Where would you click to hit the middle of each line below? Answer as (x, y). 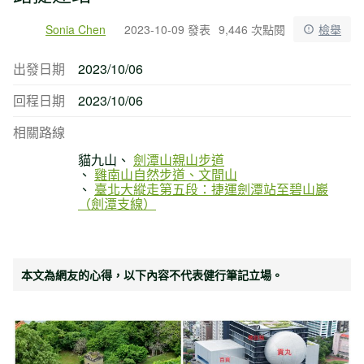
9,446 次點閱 (252, 29)
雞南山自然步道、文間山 (166, 174)
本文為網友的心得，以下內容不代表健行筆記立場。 (152, 274)
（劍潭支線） (117, 203)
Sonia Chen (76, 29)
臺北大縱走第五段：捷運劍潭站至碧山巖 (211, 188)
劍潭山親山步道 (179, 159)
